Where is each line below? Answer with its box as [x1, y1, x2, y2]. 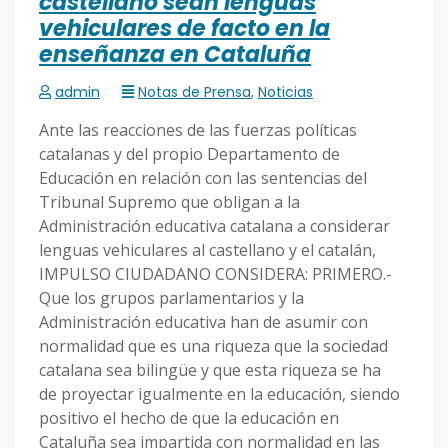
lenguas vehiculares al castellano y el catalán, [39, 238, 376, 261]
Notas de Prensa [138, 81, 251, 102]
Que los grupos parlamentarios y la [39, 286, 304, 309]
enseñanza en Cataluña [39, 39, 311, 71]
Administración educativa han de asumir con [39, 310, 368, 333]
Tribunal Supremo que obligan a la [39, 190, 300, 213]
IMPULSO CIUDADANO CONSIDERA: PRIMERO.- [39, 262, 392, 285]
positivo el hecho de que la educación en [39, 406, 339, 429]
